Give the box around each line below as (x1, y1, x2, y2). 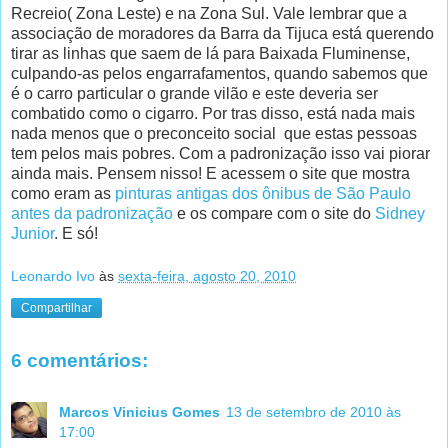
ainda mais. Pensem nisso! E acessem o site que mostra (11, 164, 410, 182)
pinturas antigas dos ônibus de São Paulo (115, 184, 411, 202)
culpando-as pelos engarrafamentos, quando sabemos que (11, 64, 428, 82)
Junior (11, 224, 54, 242)
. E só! (54, 224, 98, 242)
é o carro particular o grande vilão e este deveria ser (11, 84, 378, 102)
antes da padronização (11, 204, 173, 222)
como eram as (11, 184, 115, 202)
